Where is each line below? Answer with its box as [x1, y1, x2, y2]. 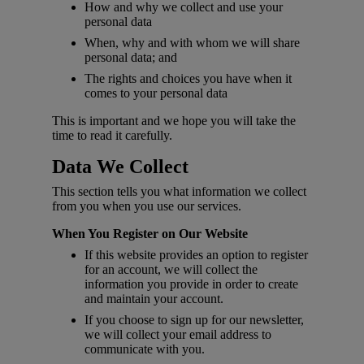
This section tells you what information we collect [52, 184, 306, 199]
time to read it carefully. [52, 128, 172, 143]
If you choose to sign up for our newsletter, [84, 313, 304, 327]
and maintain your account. [84, 292, 223, 306]
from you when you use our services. [52, 199, 241, 214]
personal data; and [84, 50, 177, 65]
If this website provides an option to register [84, 248, 308, 262]
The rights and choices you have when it [84, 71, 292, 86]
